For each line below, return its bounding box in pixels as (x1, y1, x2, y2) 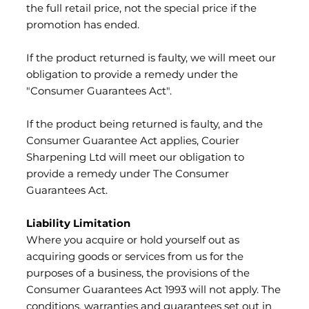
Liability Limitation (26, 215, 130, 233)
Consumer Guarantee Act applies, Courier (26, 132, 239, 150)
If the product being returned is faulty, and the (26, 116, 263, 134)
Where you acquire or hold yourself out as (26, 232, 239, 250)
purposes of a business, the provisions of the (26, 265, 250, 283)
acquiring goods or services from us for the (26, 248, 243, 266)
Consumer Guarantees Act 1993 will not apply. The (26, 281, 281, 299)
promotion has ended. (26, 17, 139, 34)
